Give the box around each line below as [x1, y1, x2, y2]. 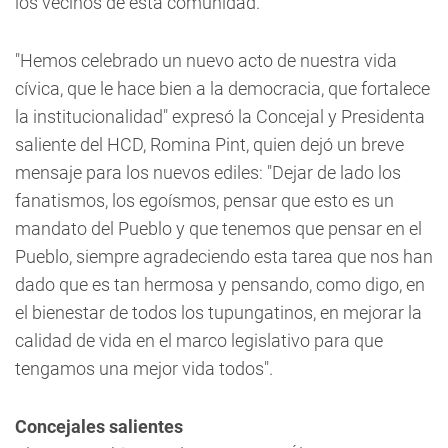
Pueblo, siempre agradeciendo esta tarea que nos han [15, 246, 433, 267]
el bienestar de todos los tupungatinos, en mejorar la [15, 302, 422, 323]
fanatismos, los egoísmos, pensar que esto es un [15, 190, 394, 211]
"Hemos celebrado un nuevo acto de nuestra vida [15, 50, 397, 71]
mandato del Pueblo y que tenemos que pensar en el [15, 218, 422, 239]
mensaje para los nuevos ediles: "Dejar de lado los [15, 162, 401, 183]
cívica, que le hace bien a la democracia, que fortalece [15, 78, 430, 99]
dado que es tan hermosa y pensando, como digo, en [15, 274, 425, 295]
